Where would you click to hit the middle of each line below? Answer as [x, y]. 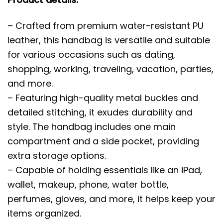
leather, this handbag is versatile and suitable [109, 40]
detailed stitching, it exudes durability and [100, 112]
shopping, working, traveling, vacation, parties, [111, 69]
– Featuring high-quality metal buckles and [103, 98]
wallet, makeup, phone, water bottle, [88, 185]
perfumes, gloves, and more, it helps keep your [111, 199]
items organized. [44, 214]
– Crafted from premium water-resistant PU [106, 26]
